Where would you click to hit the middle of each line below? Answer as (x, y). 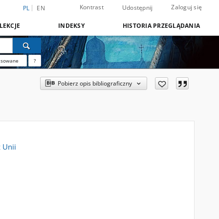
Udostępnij (137, 8)
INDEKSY (71, 26)
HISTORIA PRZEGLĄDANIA (161, 26)
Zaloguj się (186, 7)
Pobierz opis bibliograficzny (95, 83)
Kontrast (91, 7)
